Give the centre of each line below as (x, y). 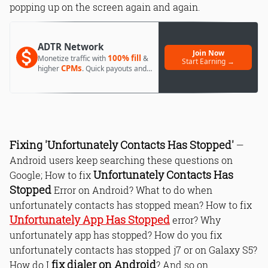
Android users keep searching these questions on (121, 160)
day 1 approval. (63, 78)
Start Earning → (208, 61)
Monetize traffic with (73, 58)
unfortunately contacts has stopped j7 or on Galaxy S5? (133, 250)
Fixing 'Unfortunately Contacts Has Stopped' (122, 145)
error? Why (195, 220)
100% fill (124, 58)
